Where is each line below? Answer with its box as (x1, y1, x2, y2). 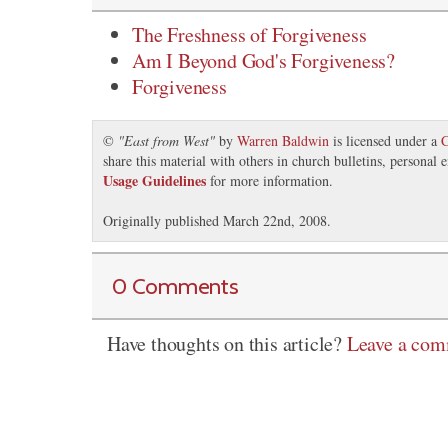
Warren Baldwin (237, 131, 329, 151)
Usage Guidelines (103, 170, 206, 192)
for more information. (206, 171, 333, 191)
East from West (124, 131, 209, 151)
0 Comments (112, 272, 239, 301)
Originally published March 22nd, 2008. (103, 211, 331, 231)
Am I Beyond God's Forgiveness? (132, 47, 395, 75)
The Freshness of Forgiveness (132, 21, 367, 49)
